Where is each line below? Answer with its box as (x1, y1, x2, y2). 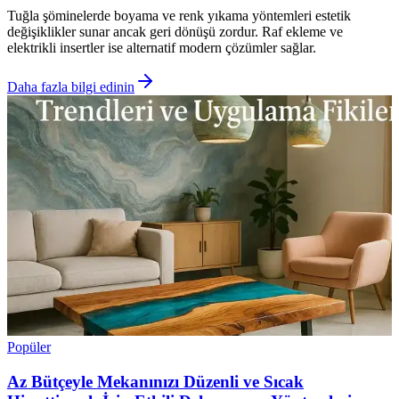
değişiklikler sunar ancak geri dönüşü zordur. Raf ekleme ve (7, 24, 343, 40)
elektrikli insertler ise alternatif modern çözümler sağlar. (7, 40, 316, 56)
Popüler (7, 339, 51, 355)
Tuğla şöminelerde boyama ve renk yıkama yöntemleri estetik (7, 8, 351, 24)
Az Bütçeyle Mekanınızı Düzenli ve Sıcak (7, 372, 304, 392)
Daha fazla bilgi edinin (7, 79, 134, 95)
